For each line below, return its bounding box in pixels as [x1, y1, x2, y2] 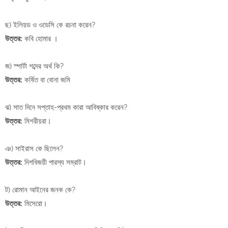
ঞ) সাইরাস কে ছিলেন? [5, 144, 63, 154]
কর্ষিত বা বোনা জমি [22, 75, 70, 85]
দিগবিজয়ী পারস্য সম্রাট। [22, 158, 87, 167]
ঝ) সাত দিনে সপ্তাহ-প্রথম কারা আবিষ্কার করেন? [5, 103, 127, 112]
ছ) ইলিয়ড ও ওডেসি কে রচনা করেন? [5, 20, 95, 30]
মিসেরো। [22, 199, 47, 209]
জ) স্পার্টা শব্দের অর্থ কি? [5, 62, 64, 71]
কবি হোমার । [22, 34, 58, 44]
